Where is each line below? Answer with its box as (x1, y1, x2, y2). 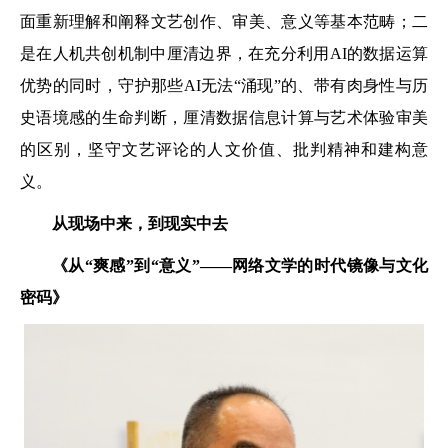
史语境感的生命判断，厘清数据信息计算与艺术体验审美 (20, 108, 428, 126)
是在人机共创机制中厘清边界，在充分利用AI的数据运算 (20, 44, 428, 62)
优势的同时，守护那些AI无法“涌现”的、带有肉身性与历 (20, 76, 428, 94)
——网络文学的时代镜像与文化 (199, 256, 429, 274)
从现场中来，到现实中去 (52, 214, 228, 232)
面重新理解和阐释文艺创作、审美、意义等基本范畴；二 (20, 12, 428, 30)
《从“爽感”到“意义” (52, 256, 200, 274)
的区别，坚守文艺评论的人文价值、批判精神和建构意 (20, 140, 428, 158)
